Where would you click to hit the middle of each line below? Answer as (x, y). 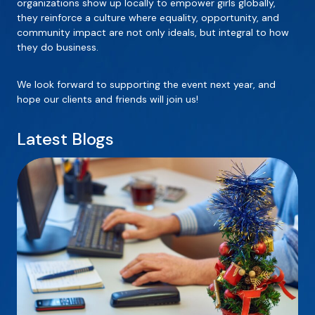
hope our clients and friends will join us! (108, 99)
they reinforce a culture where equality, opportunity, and (148, 18)
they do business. (58, 47)
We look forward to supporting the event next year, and (146, 85)
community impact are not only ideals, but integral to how (153, 33)
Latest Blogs (65, 139)
